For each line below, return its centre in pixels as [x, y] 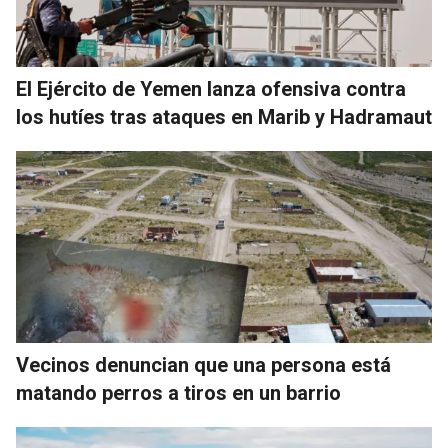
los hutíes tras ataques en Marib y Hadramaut [224, 117]
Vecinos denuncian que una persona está [203, 365]
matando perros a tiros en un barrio [178, 393]
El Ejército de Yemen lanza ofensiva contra [211, 89]
